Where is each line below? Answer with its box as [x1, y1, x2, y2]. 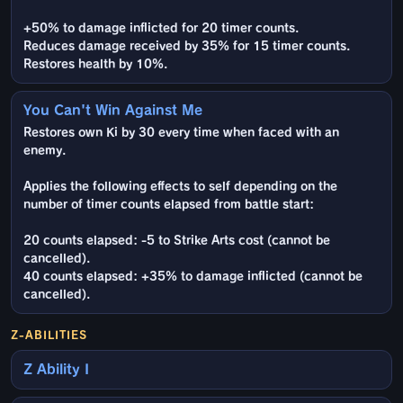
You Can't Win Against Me [23, 103, 202, 118]
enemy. [23, 145, 66, 157]
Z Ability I [23, 363, 89, 377]
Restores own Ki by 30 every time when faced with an [23, 127, 339, 139]
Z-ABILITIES [11, 329, 87, 341]
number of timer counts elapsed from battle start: [23, 199, 314, 211]
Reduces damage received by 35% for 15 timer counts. [23, 40, 350, 53]
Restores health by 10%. [23, 58, 167, 71]
